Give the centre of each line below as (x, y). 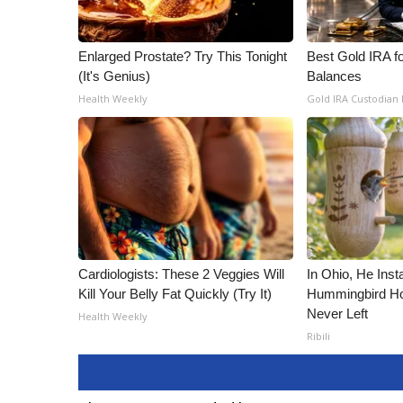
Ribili (319, 336)
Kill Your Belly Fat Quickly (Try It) (175, 294)
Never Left (338, 313)
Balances (335, 76)
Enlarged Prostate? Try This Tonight (183, 56)
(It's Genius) (114, 76)
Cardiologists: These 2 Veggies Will (181, 274)
